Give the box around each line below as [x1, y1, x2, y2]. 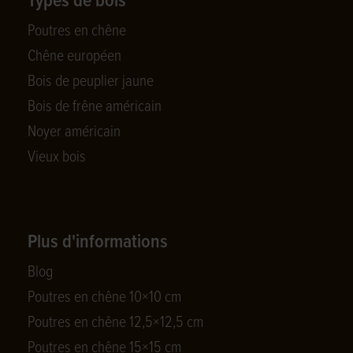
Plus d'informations [28, 230, 168, 255]
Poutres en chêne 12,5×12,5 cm [28, 313, 203, 333]
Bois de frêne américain [28, 97, 162, 117]
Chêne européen [28, 46, 121, 67]
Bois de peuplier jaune [28, 72, 154, 92]
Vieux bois [28, 147, 86, 168]
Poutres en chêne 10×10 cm [28, 288, 181, 308]
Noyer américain [28, 122, 121, 143]
